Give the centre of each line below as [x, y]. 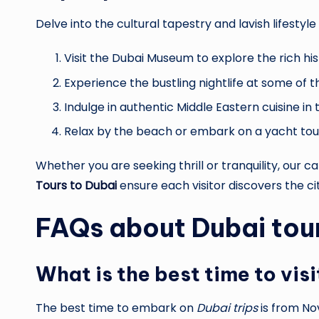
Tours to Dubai [76, 186]
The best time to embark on [116, 308]
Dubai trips [227, 308]
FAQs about [114, 228]
